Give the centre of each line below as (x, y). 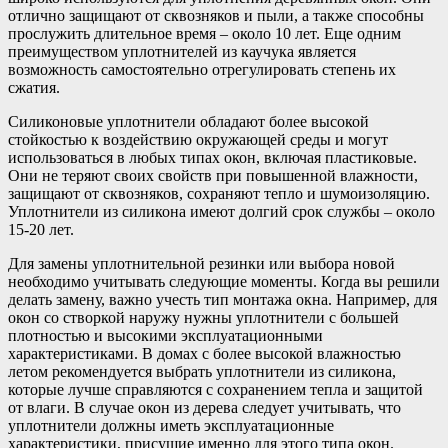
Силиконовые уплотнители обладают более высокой (188, 121)
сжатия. (34, 87)
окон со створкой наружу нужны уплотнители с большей (203, 317)
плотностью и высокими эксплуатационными (165, 335)
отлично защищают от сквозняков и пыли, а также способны (216, 15)
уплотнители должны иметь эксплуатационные (171, 425)
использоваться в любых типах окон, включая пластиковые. (212, 157)
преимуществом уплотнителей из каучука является (182, 51)
